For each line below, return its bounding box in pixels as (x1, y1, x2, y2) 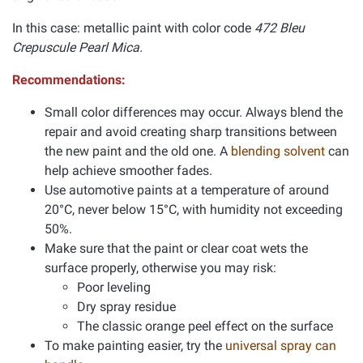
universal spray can (225, 338, 336, 353)
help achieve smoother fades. (45, 163, 212, 178)
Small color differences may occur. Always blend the (45, 105, 343, 120)
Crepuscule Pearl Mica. (12, 40, 143, 55)
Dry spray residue (77, 299, 176, 314)
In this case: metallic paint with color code (12, 20, 254, 36)
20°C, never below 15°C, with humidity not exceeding (45, 202, 343, 217)
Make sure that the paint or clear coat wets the (45, 241, 308, 256)
